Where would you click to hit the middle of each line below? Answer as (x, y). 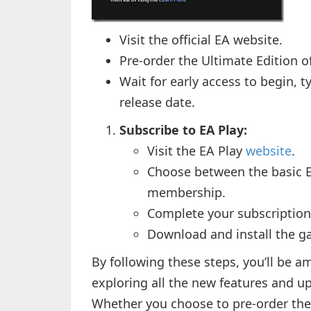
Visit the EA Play (196, 151)
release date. (157, 102)
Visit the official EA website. (201, 40)
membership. (186, 192)
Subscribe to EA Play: (183, 130)
